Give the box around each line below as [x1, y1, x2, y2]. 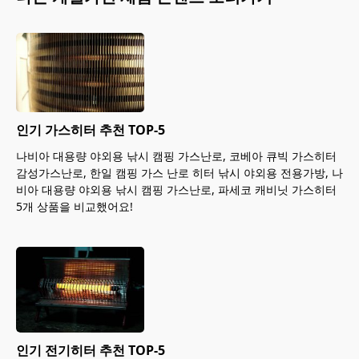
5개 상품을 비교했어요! [16, 199, 133, 215]
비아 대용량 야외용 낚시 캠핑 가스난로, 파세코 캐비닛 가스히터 [16, 182, 337, 198]
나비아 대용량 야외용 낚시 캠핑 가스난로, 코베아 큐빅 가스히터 [16, 148, 337, 164]
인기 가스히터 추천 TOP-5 [16, 121, 165, 139]
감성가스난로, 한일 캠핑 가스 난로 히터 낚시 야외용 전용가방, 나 [16, 165, 343, 181]
